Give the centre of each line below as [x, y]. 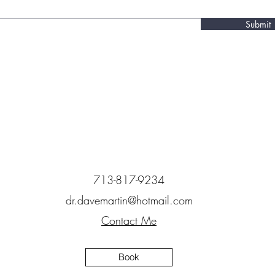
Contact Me [129, 220]
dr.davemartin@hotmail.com [129, 200]
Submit [258, 24]
